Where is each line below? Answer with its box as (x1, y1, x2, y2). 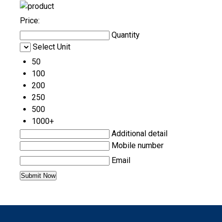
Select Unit (33, 42, 70, 52)
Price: (20, 16, 40, 26)
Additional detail (111, 129, 167, 139)
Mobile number (111, 141, 164, 151)
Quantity (111, 30, 140, 40)
